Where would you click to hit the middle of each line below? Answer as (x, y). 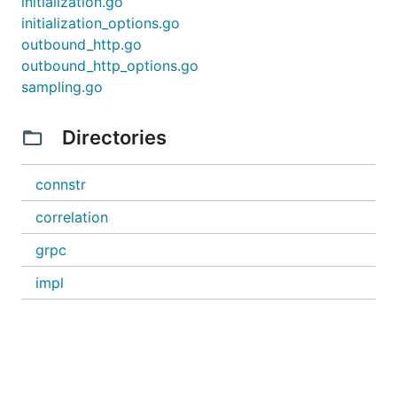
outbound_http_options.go (110, 66)
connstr (61, 184)
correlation (72, 217)
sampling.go (62, 87)
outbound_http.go (82, 44)
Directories (114, 137)
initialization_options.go (101, 23)
